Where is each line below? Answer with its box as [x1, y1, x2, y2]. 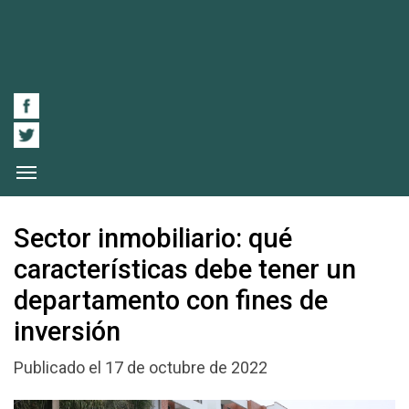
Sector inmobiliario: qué [14, 222, 292, 254]
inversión [14, 315, 121, 347]
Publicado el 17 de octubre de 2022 [14, 358, 267, 378]
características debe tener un [14, 253, 356, 285]
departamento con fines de [14, 284, 328, 316]
